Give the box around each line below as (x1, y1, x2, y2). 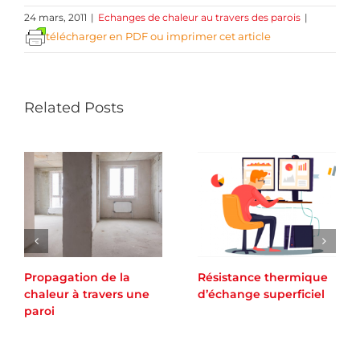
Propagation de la (24, 270, 130, 285)
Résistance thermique (198, 270, 328, 285)
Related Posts (24, 98, 124, 117)
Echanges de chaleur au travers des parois (98, 10, 301, 23)
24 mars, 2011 (24, 10, 87, 23)
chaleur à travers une (24, 287, 149, 302)
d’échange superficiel (198, 287, 325, 302)
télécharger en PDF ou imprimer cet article (46, 29, 271, 43)
